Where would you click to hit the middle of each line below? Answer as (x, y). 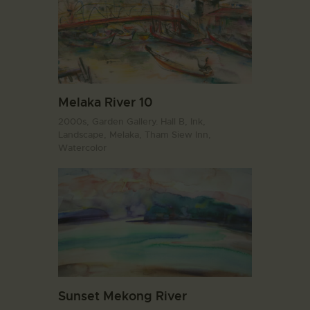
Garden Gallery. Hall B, (141, 121)
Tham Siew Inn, (178, 134)
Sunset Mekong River (122, 296)
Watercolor (82, 147)
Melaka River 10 (106, 102)
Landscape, (84, 134)
